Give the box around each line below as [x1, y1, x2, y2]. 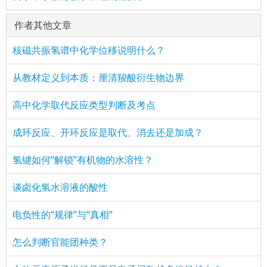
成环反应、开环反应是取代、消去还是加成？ [13, 126, 203, 139]
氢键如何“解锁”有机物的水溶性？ [13, 153, 153, 166]
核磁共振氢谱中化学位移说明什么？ [13, 44, 165, 57]
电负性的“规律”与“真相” [13, 208, 113, 221]
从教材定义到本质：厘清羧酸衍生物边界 [13, 71, 184, 84]
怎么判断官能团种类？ [13, 235, 108, 249]
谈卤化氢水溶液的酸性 [13, 181, 108, 194]
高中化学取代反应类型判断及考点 [13, 98, 156, 111]
